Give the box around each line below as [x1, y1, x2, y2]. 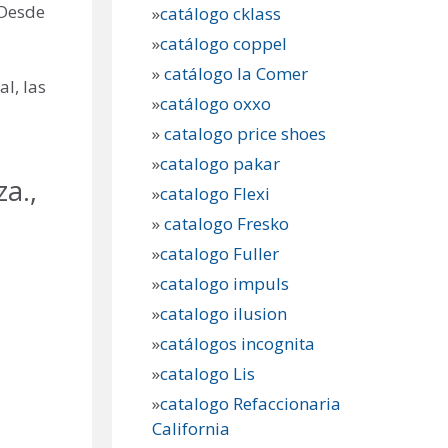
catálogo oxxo [160, 92, 275, 116]
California [152, 417, 230, 441]
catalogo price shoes [160, 122, 326, 146]
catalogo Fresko [164, 212, 289, 236]
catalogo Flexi [160, 182, 270, 206]
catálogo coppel [160, 32, 287, 56]
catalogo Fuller [160, 242, 279, 266]
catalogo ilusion [160, 302, 287, 326]
